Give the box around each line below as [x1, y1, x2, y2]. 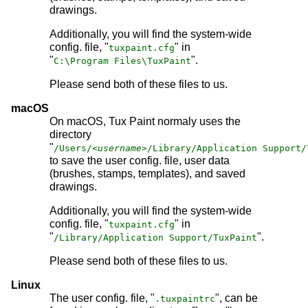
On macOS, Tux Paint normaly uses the [49, 115, 241, 128]
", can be [215, 292, 258, 305]
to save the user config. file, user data [49, 155, 230, 167]
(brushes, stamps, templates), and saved [49, 168, 245, 180]
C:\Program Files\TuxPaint [54, 56, 191, 67]
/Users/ [54, 143, 92, 154]
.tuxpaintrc [155, 294, 215, 305]
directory [49, 129, 91, 141]
